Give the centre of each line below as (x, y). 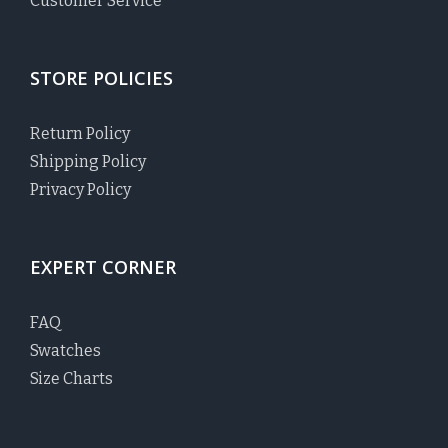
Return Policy (80, 134)
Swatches (65, 351)
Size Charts (71, 379)
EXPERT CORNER (103, 267)
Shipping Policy (88, 162)
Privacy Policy (80, 190)
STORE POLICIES (101, 78)
